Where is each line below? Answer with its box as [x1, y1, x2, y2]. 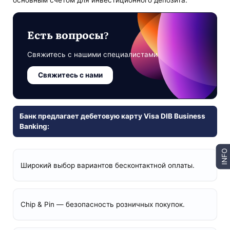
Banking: [19, 122, 49, 131]
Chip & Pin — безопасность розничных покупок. [20, 200, 185, 208]
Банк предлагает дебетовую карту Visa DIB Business [19, 112, 205, 121]
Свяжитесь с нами [37, 71, 103, 80]
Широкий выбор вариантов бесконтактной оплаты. [20, 161, 195, 169]
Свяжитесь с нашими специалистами [27, 50, 158, 59]
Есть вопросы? [27, 26, 109, 42]
